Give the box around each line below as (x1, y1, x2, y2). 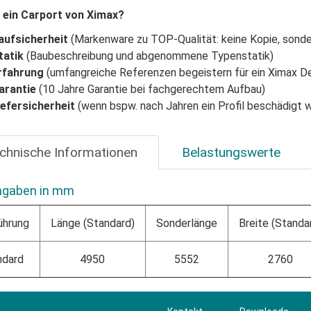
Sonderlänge (155, 216, 217, 230)
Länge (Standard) (50, 216, 135, 230)
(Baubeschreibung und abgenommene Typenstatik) (26, 49, 274, 62)
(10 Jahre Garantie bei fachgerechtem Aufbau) (38, 82, 265, 96)
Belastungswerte (181, 144, 280, 160)
